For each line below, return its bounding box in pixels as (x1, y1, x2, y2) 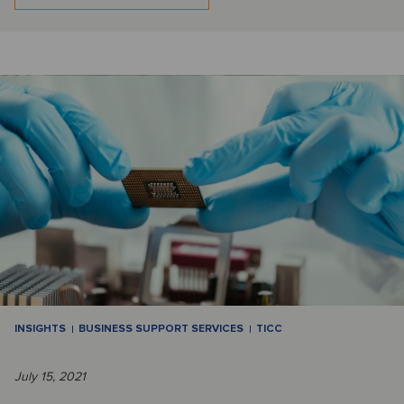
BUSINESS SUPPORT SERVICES (78, 322, 243, 336)
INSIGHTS (14, 322, 66, 336)
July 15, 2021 (14, 369, 86, 385)
